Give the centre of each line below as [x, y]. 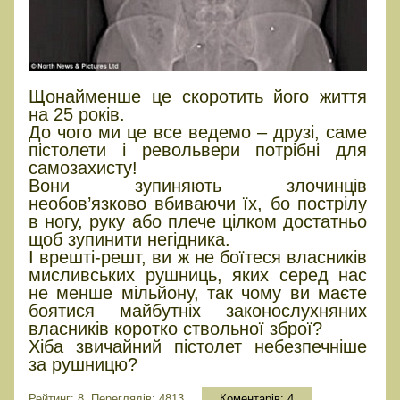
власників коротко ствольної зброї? [175, 329]
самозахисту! [83, 168]
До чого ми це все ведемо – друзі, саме [198, 133]
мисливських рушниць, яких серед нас [198, 275]
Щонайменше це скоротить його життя [198, 97]
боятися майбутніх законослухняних [198, 311]
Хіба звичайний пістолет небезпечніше [198, 347]
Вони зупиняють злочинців [198, 186]
